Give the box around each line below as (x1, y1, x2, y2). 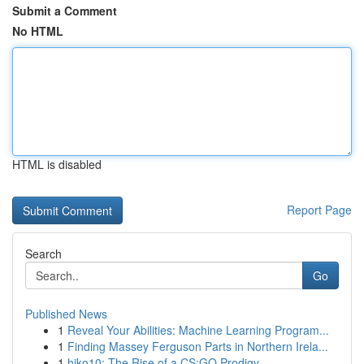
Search (25, 245, 62, 262)
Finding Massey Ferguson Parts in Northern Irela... (67, 338, 328, 354)
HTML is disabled (12, 156, 102, 172)
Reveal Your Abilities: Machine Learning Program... (67, 322, 329, 338)
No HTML (12, 23, 63, 39)
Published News (25, 305, 107, 322)
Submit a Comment (12, 2, 117, 19)
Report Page (287, 201, 352, 218)
